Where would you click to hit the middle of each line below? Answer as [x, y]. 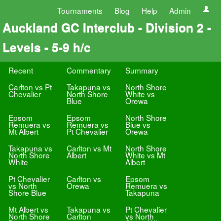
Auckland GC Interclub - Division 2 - [107, 27]
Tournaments [80, 10]
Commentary [89, 70]
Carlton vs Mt [89, 148]
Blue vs [138, 124]
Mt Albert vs [28, 209]
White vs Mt [145, 155]
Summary [142, 70]
